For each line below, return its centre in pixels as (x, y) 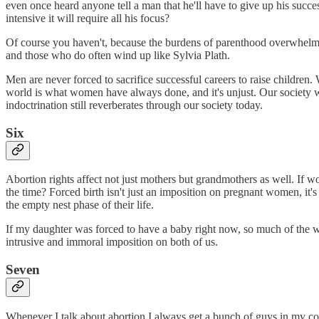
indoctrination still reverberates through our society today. (134, 105)
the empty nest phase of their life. (80, 205)
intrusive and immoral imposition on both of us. (112, 242)
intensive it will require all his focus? (88, 18)
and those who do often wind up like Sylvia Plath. (119, 55)
